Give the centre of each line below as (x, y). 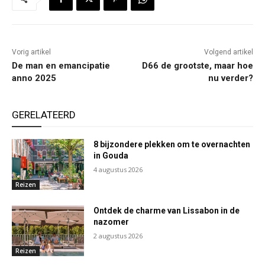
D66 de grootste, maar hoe (197, 66)
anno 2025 (34, 78)
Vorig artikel (31, 52)
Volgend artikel (228, 52)
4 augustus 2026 (118, 170)
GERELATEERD (44, 115)
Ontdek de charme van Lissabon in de (167, 210)
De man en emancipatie (61, 66)
